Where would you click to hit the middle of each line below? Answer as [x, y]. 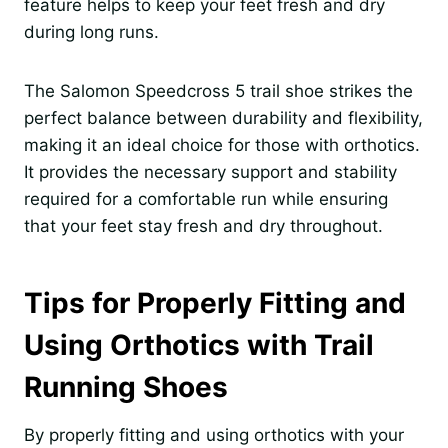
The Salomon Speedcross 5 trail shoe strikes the [218, 90]
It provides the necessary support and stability [210, 171]
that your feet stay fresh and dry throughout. [203, 225]
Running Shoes [126, 386]
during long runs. [91, 31]
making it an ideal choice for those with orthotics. [222, 144]
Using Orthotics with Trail [199, 344]
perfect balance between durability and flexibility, [223, 117]
